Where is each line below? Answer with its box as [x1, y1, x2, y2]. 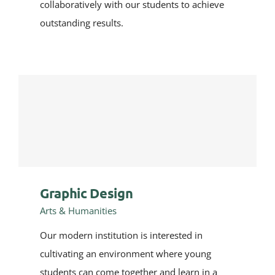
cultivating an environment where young [40, 247, 211, 260]
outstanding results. [40, 17, 123, 29]
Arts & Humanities [40, 204, 117, 217]
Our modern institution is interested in [40, 229, 203, 241]
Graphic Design [40, 185, 133, 201]
